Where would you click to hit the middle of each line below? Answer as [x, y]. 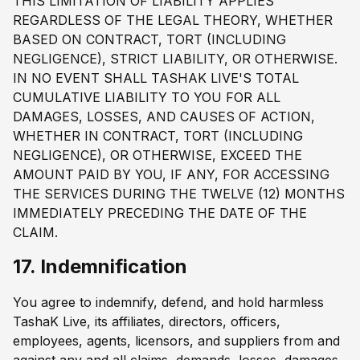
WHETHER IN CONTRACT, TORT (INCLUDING [158, 136]
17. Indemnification [100, 267]
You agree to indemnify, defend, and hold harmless [168, 302]
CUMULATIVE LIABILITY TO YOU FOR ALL [147, 98]
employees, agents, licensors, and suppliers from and [176, 340]
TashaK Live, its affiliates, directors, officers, [147, 321]
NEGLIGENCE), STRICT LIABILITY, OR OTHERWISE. [175, 59]
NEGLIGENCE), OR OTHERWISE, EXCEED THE [157, 155]
